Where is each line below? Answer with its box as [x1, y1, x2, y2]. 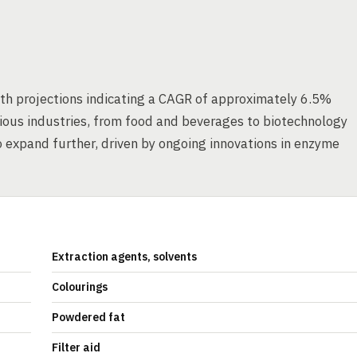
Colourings [52, 280, 108, 294]
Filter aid [52, 340, 100, 355]
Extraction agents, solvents [52, 249, 197, 264]
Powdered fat [52, 310, 125, 324]
